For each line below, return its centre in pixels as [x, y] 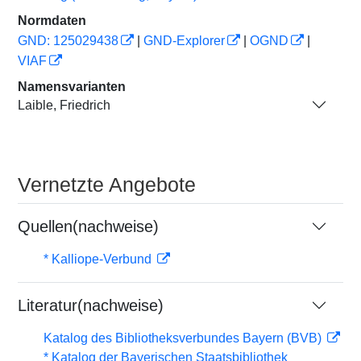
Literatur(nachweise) [91, 305]
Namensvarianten [72, 87]
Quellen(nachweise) [88, 226]
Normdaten [52, 21]
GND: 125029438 [68, 41]
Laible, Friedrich [64, 105]
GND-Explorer [184, 41]
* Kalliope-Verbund [99, 259]
